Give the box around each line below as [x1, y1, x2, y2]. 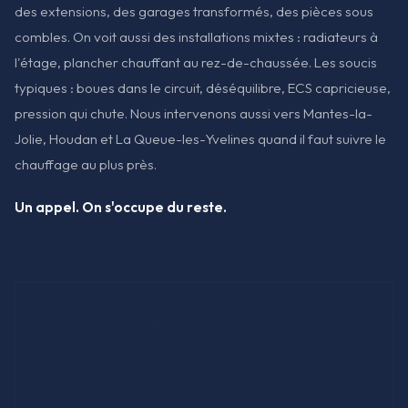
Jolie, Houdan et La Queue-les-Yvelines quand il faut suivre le [15, 130, 386, 148]
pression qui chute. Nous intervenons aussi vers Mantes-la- [15, 105, 372, 123]
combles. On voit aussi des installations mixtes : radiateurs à [15, 28, 378, 46]
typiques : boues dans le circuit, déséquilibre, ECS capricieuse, [15, 79, 391, 97]
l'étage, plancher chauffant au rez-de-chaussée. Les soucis [15, 54, 377, 72]
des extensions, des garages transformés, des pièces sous [15, 3, 373, 21]
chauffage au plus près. [15, 156, 157, 174]
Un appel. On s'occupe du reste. [15, 199, 227, 217]
